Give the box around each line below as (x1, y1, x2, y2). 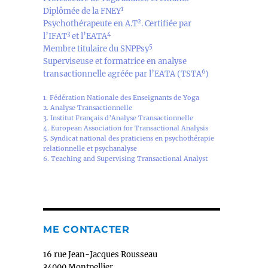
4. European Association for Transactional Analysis (42, 124, 208, 133)
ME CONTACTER (42, 223, 130, 235)
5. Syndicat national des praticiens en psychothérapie (42, 134, 214, 143)
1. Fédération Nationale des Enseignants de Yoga (42, 93, 199, 102)
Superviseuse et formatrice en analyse (42, 56, 187, 67)
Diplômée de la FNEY (42, 6, 121, 17)
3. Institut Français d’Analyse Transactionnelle (42, 114, 193, 123)
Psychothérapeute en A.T (42, 19, 138, 29)
